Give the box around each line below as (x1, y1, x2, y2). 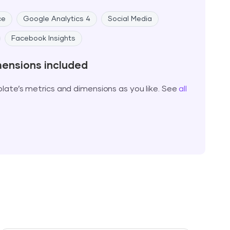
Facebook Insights (11, 35, 75, 42)
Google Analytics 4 (23, 15, 90, 23)
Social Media (107, 15, 152, 23)
